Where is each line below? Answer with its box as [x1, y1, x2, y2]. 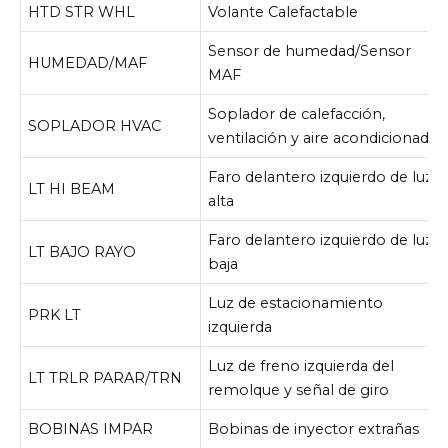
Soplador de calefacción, [208, 104, 386, 123]
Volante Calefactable [208, 2, 359, 21]
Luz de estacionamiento [208, 293, 384, 312]
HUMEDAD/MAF [28, 53, 148, 72]
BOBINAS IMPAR [28, 419, 154, 438]
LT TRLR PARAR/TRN [28, 368, 183, 387]
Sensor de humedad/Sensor [208, 41, 412, 60]
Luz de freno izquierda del [208, 356, 395, 375]
